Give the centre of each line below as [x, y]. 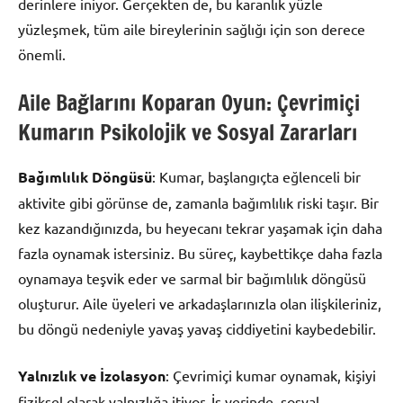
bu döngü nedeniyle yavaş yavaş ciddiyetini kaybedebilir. [197, 329]
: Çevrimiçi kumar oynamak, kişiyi [271, 376]
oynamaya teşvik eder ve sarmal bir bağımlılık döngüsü [192, 278]
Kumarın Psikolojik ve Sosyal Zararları [188, 133]
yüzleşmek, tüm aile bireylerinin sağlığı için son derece [192, 29]
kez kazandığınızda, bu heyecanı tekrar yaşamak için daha [200, 228]
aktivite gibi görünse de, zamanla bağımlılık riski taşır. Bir [198, 203]
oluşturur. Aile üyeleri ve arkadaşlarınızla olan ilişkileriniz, [200, 304]
